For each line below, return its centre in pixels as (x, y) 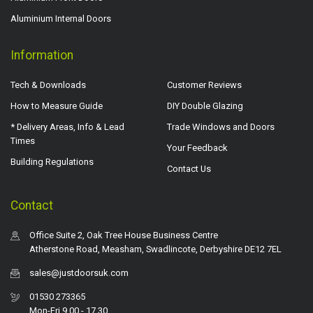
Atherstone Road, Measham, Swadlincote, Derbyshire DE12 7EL (155, 249)
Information (42, 56)
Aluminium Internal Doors (61, 19)
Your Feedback (197, 148)
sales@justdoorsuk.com (79, 273)
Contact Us (189, 169)
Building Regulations (52, 162)
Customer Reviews (204, 85)
